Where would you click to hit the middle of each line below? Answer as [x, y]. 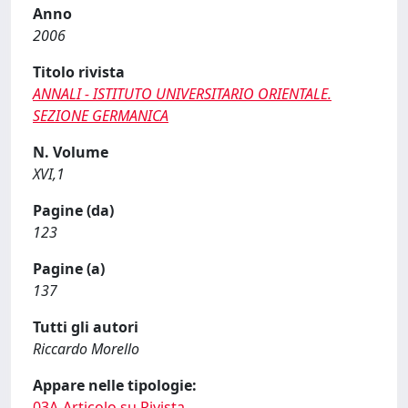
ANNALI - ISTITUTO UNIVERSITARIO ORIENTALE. [182, 94]
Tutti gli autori [86, 327]
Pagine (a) [69, 269]
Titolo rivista [79, 72]
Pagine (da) [73, 210]
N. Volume [71, 152]
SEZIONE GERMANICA [101, 116]
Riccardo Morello [86, 349]
